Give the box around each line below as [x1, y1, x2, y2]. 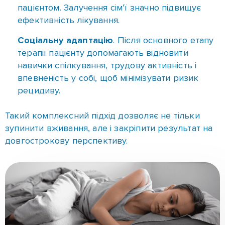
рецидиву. [18, 12, 61, 23]
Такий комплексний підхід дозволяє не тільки [5, 37, 200, 48]
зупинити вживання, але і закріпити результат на [5, 49, 213, 61]
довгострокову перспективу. [5, 62, 128, 73]
